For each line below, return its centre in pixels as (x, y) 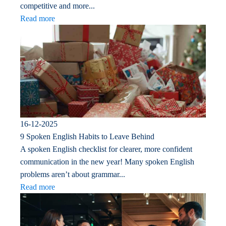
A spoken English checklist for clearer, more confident (106, 149)
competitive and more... (58, 6)
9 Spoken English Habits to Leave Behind (87, 137)
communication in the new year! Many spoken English (107, 162)
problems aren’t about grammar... (73, 175)
